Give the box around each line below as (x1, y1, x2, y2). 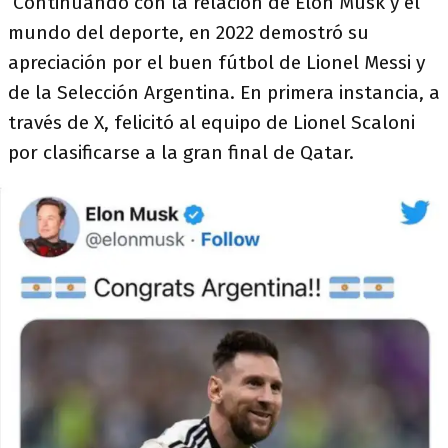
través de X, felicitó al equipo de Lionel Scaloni (8, 110, 415, 134)
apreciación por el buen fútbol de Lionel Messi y (8, 50, 425, 74)
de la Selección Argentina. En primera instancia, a (8, 80, 440, 104)
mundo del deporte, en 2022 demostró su (8, 20, 369, 44)
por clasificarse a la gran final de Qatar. (8, 140, 354, 164)
